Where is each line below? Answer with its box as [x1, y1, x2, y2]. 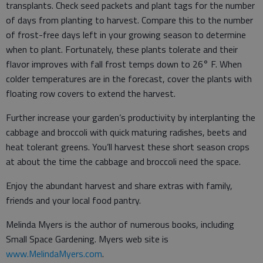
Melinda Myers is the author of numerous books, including [6, 217, 234, 231]
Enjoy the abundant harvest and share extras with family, [6, 178, 232, 193]
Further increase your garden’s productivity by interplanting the [6, 110, 255, 124]
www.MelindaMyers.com [6, 246, 102, 261]
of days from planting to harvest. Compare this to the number [6, 12, 253, 27]
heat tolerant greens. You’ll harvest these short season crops [6, 139, 249, 154]
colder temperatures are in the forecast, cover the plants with [6, 71, 252, 86]
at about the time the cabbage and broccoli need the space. [6, 154, 241, 168]
